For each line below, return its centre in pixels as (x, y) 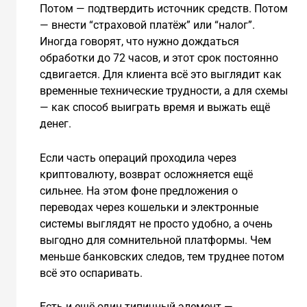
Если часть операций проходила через (138, 158)
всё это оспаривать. (91, 273)
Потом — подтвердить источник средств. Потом (163, 8)
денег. (55, 123)
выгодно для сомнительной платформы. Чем (155, 240)
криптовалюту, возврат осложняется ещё (146, 174)
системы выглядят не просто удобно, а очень (156, 223)
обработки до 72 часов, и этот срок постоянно (159, 58)
